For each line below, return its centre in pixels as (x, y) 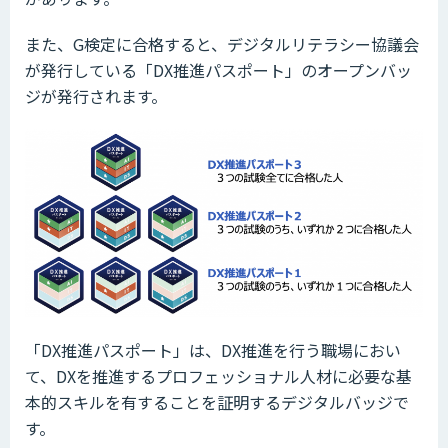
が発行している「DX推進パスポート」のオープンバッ (218, 69)
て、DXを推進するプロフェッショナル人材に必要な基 (218, 376)
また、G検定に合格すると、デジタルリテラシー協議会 (222, 43)
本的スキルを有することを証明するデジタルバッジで (217, 402)
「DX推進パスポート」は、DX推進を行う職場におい (213, 350)
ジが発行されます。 (96, 95)
